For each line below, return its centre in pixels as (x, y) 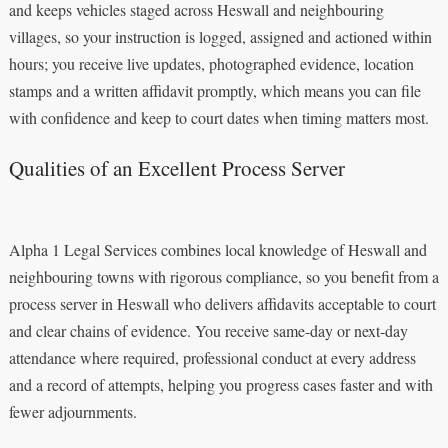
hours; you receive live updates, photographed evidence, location (211, 63)
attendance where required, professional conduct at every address (212, 357)
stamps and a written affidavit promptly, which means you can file (214, 90)
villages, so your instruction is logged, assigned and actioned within (220, 36)
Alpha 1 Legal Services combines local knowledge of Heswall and (217, 249)
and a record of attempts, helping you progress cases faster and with (220, 384)
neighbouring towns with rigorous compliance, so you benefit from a (223, 276)
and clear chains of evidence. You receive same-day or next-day (208, 330)
